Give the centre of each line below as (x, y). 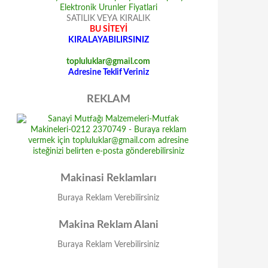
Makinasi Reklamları (108, 178)
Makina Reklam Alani (108, 225)
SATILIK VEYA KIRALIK (108, 19)
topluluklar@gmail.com (108, 62)
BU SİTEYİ (108, 29)
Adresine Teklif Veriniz (108, 72)
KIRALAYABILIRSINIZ (108, 40)
